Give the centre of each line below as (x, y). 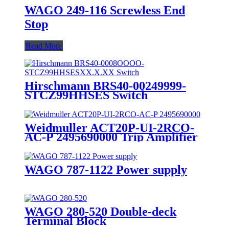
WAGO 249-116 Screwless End (105, 10)
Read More (44, 45)
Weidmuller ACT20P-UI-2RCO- (109, 128)
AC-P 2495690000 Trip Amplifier (111, 137)
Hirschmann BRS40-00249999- (105, 86)
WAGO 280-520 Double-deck (100, 211)
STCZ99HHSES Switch (86, 95)
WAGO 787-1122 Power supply (106, 169)
